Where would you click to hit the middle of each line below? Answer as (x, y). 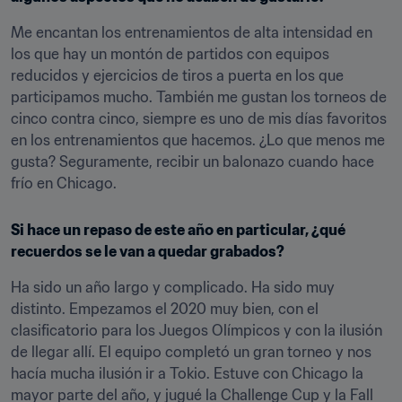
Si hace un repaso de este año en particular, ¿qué (178, 230)
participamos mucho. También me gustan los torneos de (199, 97)
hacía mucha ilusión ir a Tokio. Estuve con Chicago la (187, 373)
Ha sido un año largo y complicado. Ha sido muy (173, 287)
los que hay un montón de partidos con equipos (170, 54)
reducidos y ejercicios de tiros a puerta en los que (177, 75)
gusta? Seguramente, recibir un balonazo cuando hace (192, 162)
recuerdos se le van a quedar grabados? (148, 251)
